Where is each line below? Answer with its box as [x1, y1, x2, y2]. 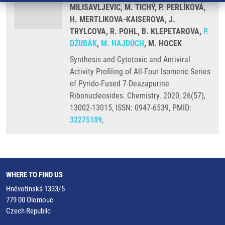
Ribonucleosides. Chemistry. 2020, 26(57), [70, 91, 205, 100]
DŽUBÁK [70, 39, 97, 48]
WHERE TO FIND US [6, 170, 63, 179]
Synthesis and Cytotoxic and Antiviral [70, 55, 190, 64]
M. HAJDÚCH [101, 39, 144, 48]
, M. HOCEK [144, 39, 182, 48]
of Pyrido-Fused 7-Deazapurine [70, 79, 169, 88]
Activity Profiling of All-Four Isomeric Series [70, 67, 210, 76]
